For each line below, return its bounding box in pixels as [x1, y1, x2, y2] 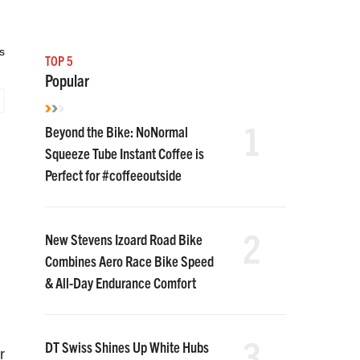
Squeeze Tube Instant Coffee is [45, 144, 204, 162]
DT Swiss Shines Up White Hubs [45, 337, 209, 356]
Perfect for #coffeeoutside [45, 166, 182, 184]
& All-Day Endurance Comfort [45, 273, 196, 292]
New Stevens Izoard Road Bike [45, 230, 202, 248]
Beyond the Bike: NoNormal [45, 122, 188, 141]
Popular [45, 70, 89, 90]
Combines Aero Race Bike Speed [45, 252, 214, 270]
